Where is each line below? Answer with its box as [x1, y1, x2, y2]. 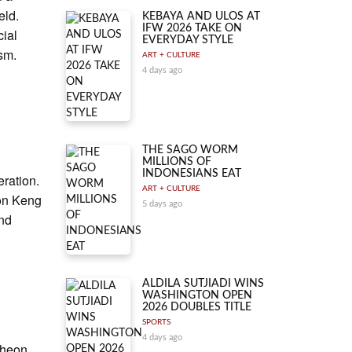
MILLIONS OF [142, 156, 211, 167]
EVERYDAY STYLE [142, 35, 233, 46]
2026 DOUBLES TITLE [142, 302, 251, 313]
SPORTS [142, 318, 170, 326]
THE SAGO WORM [142, 145, 238, 156]
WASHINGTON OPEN [142, 290, 252, 301]
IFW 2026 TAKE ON [142, 23, 242, 34]
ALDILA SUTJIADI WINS [142, 278, 264, 289]
